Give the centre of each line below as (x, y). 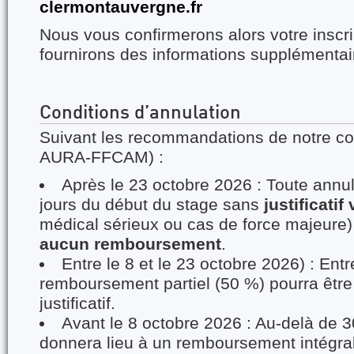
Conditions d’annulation (140, 114)
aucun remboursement (130, 244)
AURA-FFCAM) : (102, 157)
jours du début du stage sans (152, 205)
